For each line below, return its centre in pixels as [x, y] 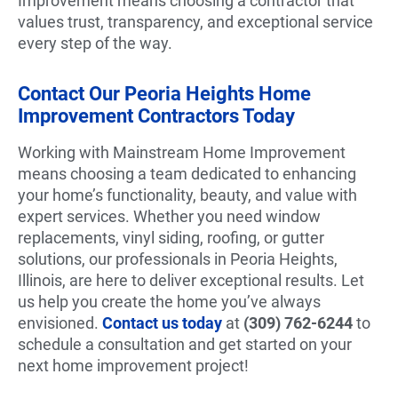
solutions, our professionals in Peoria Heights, [178, 259]
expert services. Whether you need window [169, 216]
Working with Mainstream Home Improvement [182, 152]
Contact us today [162, 322]
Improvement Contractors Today [156, 115]
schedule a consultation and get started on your [185, 344]
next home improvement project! [133, 365]
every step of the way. [95, 43]
